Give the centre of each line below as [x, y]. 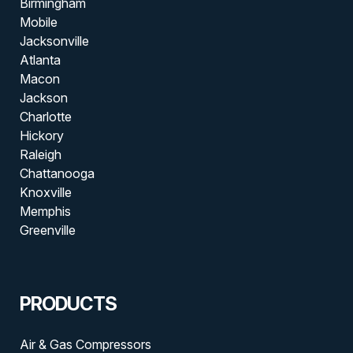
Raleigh [40, 155]
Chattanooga [57, 174]
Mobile [38, 22]
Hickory [41, 136]
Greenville [47, 230]
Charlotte [45, 117]
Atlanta [40, 60]
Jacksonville [54, 41]
